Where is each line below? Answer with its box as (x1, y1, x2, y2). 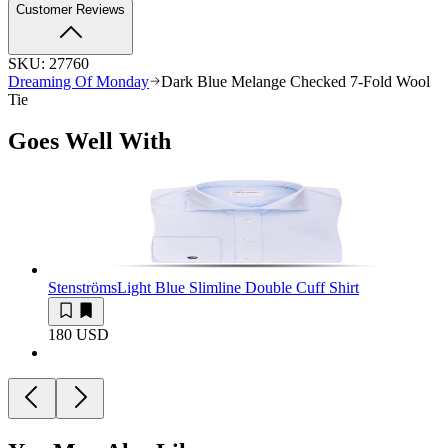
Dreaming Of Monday (8, 72, 149, 90)
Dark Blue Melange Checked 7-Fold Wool (161, 72, 430, 90)
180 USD (48, 326, 109, 344)
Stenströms (48, 279, 117, 297)
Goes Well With (8, 128, 171, 155)
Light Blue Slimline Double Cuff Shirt (117, 279, 359, 297)
